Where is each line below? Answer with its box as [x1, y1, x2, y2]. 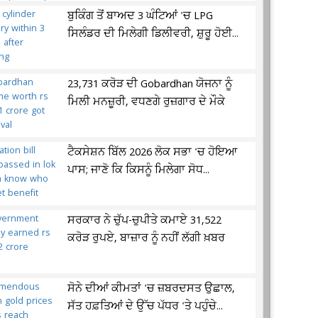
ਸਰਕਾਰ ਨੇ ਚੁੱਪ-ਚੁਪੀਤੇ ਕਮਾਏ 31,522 [67, 213, 222, 229]
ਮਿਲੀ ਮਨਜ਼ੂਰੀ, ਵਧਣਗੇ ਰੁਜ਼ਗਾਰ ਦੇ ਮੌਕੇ [67, 94, 226, 110]
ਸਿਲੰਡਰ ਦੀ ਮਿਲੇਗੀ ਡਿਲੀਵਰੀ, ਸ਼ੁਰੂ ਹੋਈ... [67, 26, 239, 42]
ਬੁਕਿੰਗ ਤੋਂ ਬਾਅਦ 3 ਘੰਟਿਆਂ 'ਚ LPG [67, 9, 214, 24]
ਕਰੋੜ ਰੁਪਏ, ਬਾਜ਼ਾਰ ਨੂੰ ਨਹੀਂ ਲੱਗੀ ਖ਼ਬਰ [67, 231, 226, 246]
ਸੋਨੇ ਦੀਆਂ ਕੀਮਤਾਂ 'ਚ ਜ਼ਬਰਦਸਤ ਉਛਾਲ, [67, 281, 236, 297]
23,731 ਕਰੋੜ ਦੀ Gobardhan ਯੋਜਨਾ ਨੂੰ [67, 77, 233, 92]
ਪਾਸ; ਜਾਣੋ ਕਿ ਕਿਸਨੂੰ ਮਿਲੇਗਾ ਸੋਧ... [67, 163, 210, 178]
